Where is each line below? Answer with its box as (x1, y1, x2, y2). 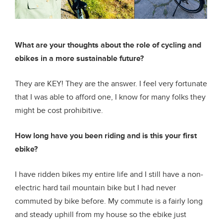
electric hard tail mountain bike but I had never (15, 182, 176, 193)
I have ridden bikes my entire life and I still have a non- (15, 169, 203, 179)
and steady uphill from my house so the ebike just (15, 209, 186, 220)
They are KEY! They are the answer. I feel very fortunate (15, 78, 207, 89)
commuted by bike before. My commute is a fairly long (15, 196, 203, 206)
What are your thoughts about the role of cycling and (15, 40, 201, 50)
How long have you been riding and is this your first (15, 130, 197, 141)
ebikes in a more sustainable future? (15, 53, 144, 63)
